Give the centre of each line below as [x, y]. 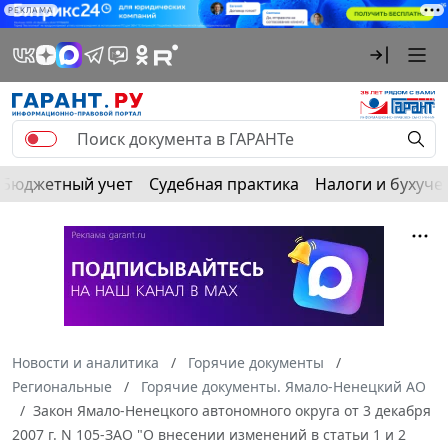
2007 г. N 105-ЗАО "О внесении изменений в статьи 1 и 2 [209, 435]
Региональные [62, 387]
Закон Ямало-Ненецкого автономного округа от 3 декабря [232, 411]
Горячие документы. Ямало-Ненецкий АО [283, 387]
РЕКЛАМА [31, 10]
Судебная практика [224, 184]
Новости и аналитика [85, 363]
